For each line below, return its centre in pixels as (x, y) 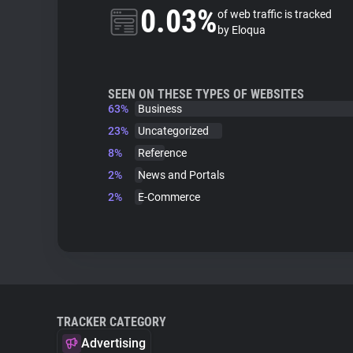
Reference (162, 153)
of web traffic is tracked (275, 14)
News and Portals (181, 175)
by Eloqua (242, 30)
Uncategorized (173, 131)
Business (160, 109)
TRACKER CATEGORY (111, 322)
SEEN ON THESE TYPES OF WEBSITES (206, 94)
